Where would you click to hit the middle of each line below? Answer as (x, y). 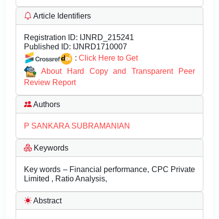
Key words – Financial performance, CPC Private (109, 170)
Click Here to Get (108, 58)
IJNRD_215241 (106, 37)
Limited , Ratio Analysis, (66, 179)
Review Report (50, 83)
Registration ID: (51, 37)
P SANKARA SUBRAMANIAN (77, 126)
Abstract (47, 201)
